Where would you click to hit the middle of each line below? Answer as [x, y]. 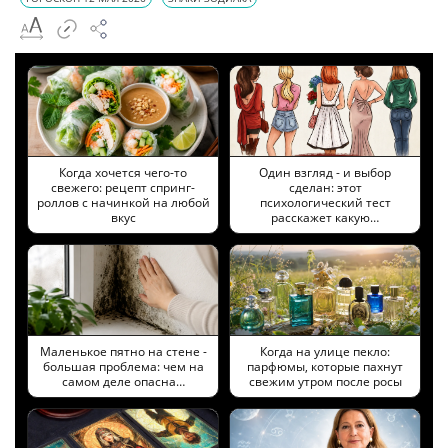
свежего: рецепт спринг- [123, 187]
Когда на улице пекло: [325, 351]
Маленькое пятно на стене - [123, 351]
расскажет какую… [325, 217]
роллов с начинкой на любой [123, 202]
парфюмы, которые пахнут [325, 366]
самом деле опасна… [123, 381]
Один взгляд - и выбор [325, 172]
